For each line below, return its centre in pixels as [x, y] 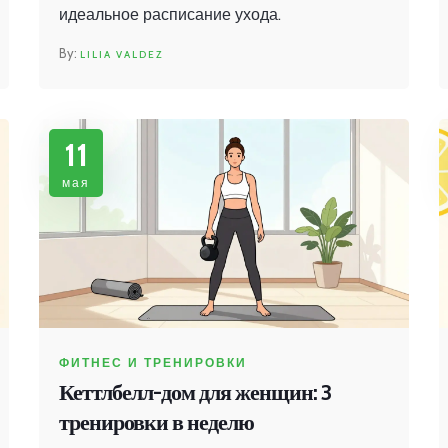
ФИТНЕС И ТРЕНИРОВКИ [153, 362]
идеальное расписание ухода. [170, 15]
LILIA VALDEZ [121, 55]
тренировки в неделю [156, 422]
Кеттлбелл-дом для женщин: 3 [195, 392]
